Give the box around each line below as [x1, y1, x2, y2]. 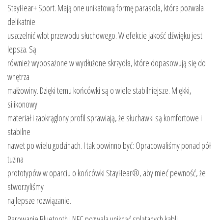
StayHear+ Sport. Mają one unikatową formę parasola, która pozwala [7, 1, 204, 14]
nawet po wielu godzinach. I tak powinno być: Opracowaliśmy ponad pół [7, 139, 211, 151]
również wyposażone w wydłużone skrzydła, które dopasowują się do [7, 56, 206, 69]
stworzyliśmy [7, 180, 44, 192]
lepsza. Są [7, 43, 36, 55]
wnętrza [7, 70, 29, 82]
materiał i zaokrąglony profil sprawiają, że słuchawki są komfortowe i [7, 111, 202, 124]
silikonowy [7, 98, 37, 110]
